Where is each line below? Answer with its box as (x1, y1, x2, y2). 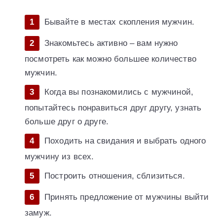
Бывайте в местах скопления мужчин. (44, 17, 195, 27)
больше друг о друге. (25, 117, 109, 127)
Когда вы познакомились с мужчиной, (44, 87, 194, 97)
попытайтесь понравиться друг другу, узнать (25, 103, 202, 113)
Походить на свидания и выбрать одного (44, 136, 206, 146)
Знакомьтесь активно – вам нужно (44, 38, 178, 48)
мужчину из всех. (25, 152, 94, 162)
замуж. (25, 208, 52, 218)
